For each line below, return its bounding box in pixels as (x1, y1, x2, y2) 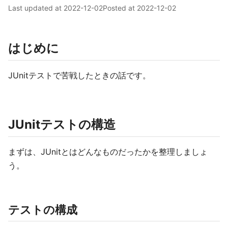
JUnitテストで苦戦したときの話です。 (8, 70, 151, 80)
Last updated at (8, 4, 64, 12)
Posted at (103, 4, 137, 12)
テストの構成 (8, 203, 77, 216)
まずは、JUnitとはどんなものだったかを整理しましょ (8, 147, 208, 157)
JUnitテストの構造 (8, 117, 116, 132)
